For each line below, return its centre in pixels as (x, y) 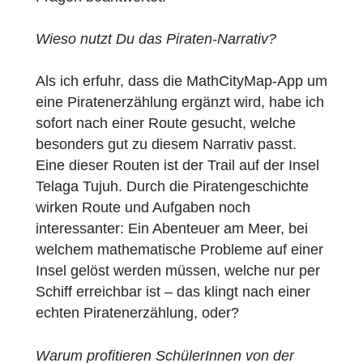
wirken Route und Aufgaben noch (163, 335)
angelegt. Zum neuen (121, 47)
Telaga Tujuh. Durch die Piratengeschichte (196, 311)
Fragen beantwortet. (115, 95)
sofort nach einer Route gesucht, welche (188, 239)
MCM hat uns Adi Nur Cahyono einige (179, 71)
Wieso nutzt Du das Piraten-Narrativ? (177, 143)
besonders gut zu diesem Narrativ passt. (189, 263)
